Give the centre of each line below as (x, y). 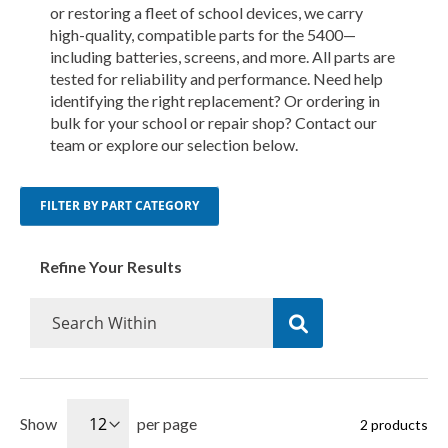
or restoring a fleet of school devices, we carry (206, 13)
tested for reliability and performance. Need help (216, 79)
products (398, 424)
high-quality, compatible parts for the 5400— (203, 35)
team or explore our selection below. (174, 145)
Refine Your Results (111, 267)
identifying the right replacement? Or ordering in (215, 101)
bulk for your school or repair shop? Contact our (213, 123)
